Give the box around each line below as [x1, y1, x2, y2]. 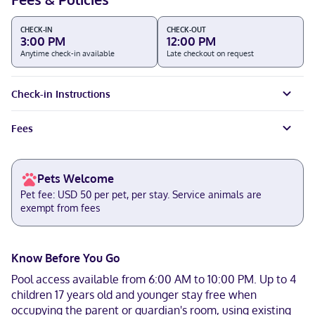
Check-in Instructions [11, 87, 110, 100]
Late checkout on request [167, 49, 254, 58]
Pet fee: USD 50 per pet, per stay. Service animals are [20, 188, 262, 200]
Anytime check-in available [20, 49, 115, 58]
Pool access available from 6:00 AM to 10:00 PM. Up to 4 [11, 272, 296, 286]
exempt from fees [20, 202, 101, 214]
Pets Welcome [37, 172, 114, 186]
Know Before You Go [11, 251, 120, 265]
